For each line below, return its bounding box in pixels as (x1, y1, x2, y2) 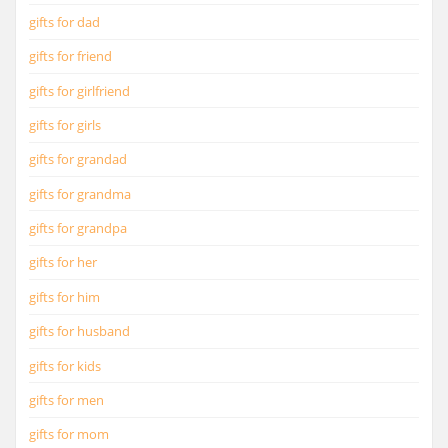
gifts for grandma (29, 184, 131, 203)
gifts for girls (29, 115, 101, 134)
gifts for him (29, 287, 100, 306)
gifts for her (29, 253, 97, 272)
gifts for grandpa (29, 219, 127, 238)
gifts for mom (29, 425, 109, 444)
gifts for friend (29, 47, 112, 66)
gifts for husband (29, 322, 130, 341)
